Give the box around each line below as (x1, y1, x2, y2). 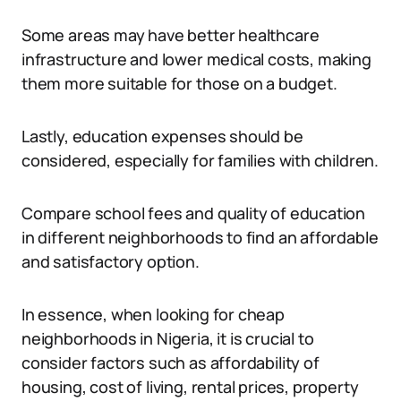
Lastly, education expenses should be (21, 125, 303, 147)
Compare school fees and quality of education (21, 202, 366, 224)
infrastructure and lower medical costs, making (21, 48, 371, 70)
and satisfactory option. (21, 251, 200, 272)
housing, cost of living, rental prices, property (21, 376, 359, 397)
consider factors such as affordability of (21, 352, 320, 373)
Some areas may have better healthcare (21, 24, 320, 46)
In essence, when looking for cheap (21, 303, 285, 325)
